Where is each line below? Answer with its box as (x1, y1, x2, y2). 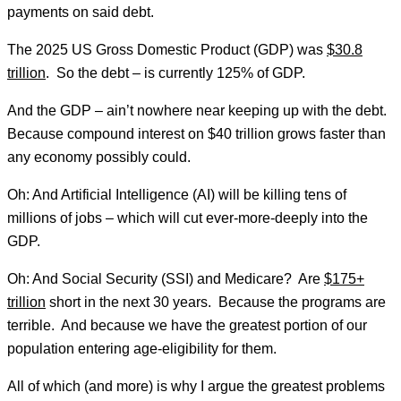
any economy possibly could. (7, 149, 191, 166)
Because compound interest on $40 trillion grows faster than (7, 126, 386, 142)
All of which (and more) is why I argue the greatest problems (7, 379, 385, 395)
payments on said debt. (7, 4, 154, 21)
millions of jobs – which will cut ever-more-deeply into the (7, 210, 368, 226)
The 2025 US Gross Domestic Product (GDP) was (7, 42, 327, 58)
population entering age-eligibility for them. (7, 341, 277, 357)
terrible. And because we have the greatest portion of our (7, 318, 367, 334)
